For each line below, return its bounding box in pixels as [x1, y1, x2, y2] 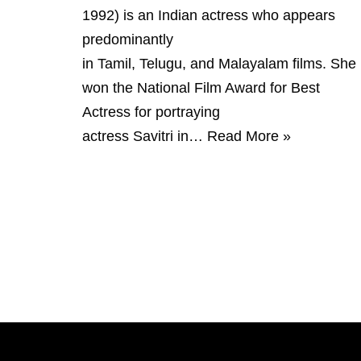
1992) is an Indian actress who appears [82, 7, 335, 23]
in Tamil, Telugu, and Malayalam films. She [82, 56, 356, 72]
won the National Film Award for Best [82, 80, 320, 96]
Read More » [207, 128, 291, 144]
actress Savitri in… [82, 128, 207, 144]
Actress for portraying [82, 104, 220, 120]
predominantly [82, 31, 173, 48]
